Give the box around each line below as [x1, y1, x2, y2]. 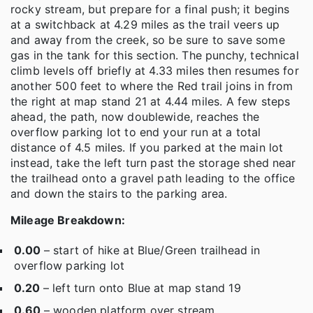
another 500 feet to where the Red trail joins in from [10, 78, 293, 93]
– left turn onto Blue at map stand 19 [43, 280, 241, 295]
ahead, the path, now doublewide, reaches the [10, 109, 260, 124]
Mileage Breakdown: [10, 212, 125, 227]
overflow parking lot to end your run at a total [10, 124, 261, 139]
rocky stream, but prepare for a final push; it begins [10, 1, 290, 16]
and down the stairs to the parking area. [10, 186, 228, 201]
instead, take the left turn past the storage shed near [10, 155, 296, 170]
